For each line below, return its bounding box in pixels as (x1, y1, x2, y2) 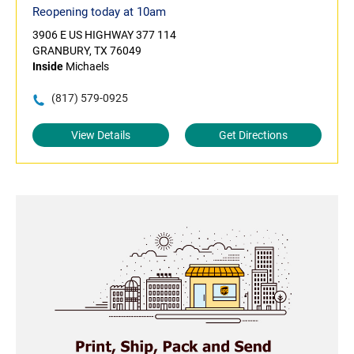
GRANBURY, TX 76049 (32, 44, 141, 58)
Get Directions (219, 129, 288, 142)
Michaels (63, 60, 109, 73)
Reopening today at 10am (32, 5, 166, 20)
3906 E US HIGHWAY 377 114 (32, 28, 176, 42)
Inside (32, 60, 63, 73)
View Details (71, 129, 130, 142)
